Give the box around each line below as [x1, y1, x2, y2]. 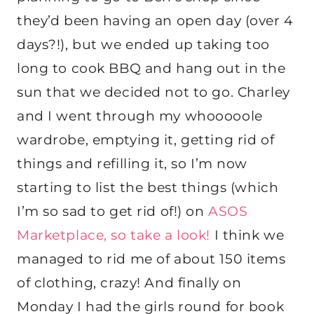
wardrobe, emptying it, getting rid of [17, 132, 275, 149]
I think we [210, 227, 285, 244]
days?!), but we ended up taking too [17, 36, 270, 53]
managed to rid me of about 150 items [17, 251, 286, 268]
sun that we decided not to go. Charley [17, 84, 290, 101]
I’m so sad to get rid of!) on [17, 203, 209, 220]
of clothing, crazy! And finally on [17, 275, 242, 292]
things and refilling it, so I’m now [17, 156, 247, 172]
